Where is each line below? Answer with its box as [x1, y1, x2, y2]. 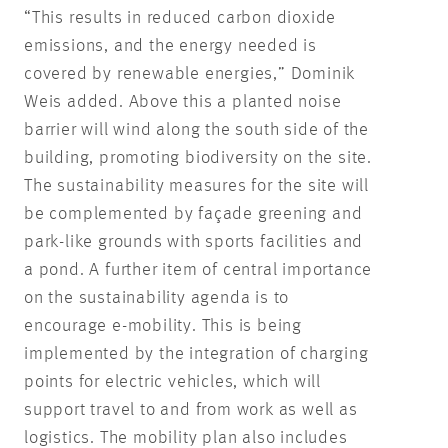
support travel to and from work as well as [24, 401, 358, 419]
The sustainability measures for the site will [24, 177, 369, 195]
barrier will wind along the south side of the [24, 121, 369, 139]
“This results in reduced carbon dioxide [24, 9, 337, 27]
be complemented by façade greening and [24, 205, 363, 223]
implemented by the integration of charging [24, 345, 369, 363]
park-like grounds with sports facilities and [24, 233, 364, 251]
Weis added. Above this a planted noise [24, 93, 342, 111]
